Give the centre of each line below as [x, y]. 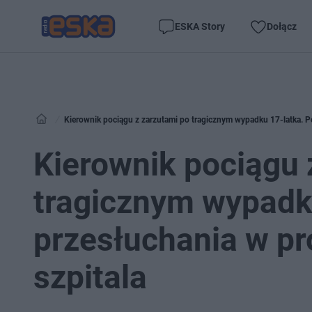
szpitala [90, 277]
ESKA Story [200, 26]
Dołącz [282, 26]
